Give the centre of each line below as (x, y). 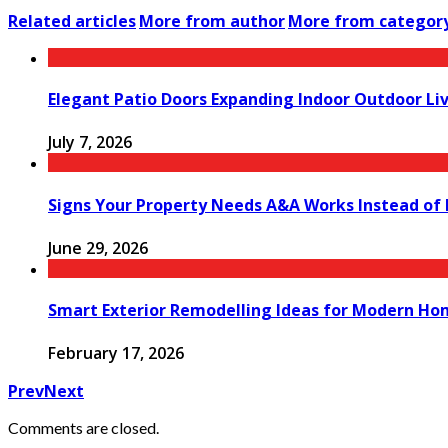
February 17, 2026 (116, 353)
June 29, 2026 (98, 247)
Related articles (72, 20)
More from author (212, 20)
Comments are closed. (83, 428)
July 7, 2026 (90, 142)
